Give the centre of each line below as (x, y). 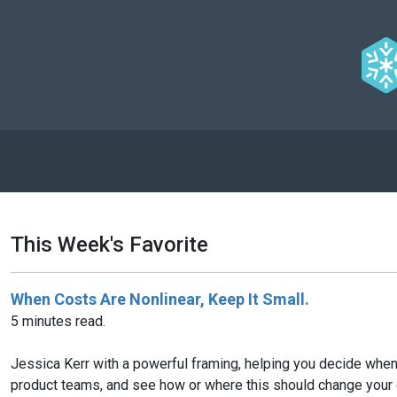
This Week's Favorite (109, 244)
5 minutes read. (58, 321)
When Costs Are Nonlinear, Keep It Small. (160, 299)
